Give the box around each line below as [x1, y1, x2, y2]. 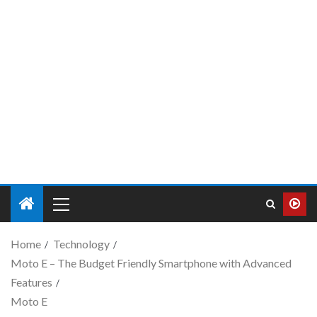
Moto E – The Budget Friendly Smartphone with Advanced [11, 256, 292, 270]
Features [11, 275, 52, 289]
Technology [53, 237, 110, 251]
